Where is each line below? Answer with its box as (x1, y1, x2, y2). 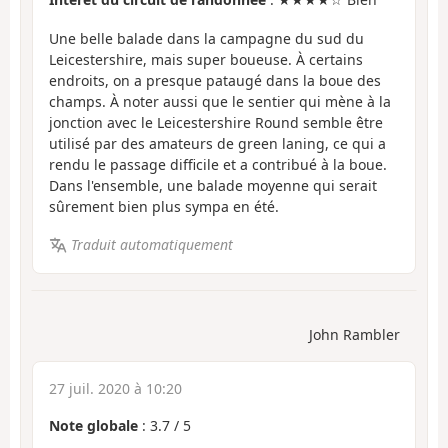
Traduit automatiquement (70, 235, 233, 255)
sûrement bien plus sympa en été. (49, 196, 279, 216)
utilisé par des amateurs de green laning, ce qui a (49, 133, 386, 153)
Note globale (49, 415, 138, 435)
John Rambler (309, 324, 400, 344)
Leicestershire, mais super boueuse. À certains (49, 49, 363, 69)
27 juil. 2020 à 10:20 (49, 378, 182, 398)
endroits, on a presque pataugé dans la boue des (49, 70, 381, 90)
